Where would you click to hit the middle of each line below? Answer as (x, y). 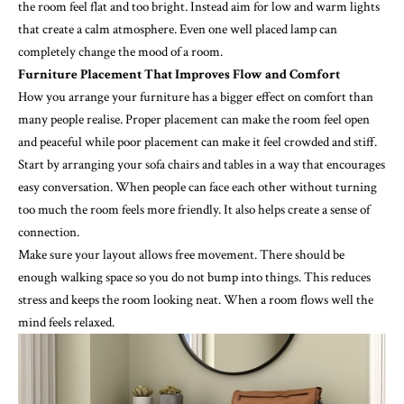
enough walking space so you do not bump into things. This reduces (194, 278)
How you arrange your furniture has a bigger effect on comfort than (196, 97)
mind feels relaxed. (66, 323)
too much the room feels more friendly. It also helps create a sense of (194, 210)
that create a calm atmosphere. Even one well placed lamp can (178, 30)
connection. (49, 233)
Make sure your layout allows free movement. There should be (181, 255)
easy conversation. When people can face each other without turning (197, 188)
